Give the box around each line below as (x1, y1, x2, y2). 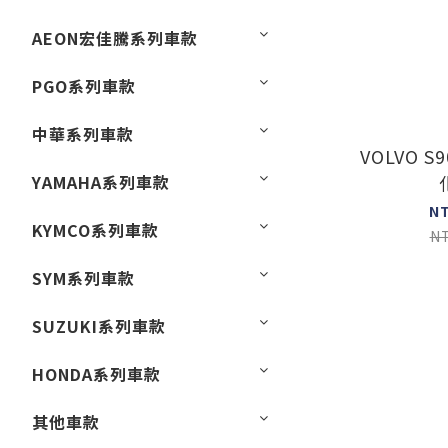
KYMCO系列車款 (32, 218, 159, 242)
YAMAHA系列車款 (32, 170, 170, 194)
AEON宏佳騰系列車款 (32, 26, 198, 50)
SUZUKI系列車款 (32, 314, 166, 338)
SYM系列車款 (32, 266, 135, 290)
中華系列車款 (32, 122, 134, 146)
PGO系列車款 (32, 74, 136, 98)
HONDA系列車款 (32, 362, 161, 386)
